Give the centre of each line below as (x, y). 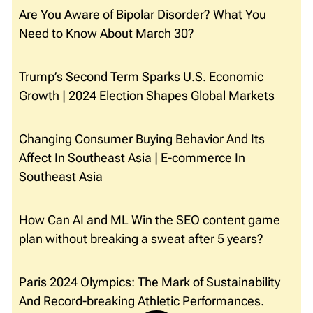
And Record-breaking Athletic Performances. (141, 301)
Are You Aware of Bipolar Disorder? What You (143, 15)
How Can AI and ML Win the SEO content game (150, 220)
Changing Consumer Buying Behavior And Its (142, 139)
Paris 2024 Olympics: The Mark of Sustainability (150, 282)
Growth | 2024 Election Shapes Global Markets (147, 96)
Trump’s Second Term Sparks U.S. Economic (141, 77)
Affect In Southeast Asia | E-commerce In (132, 158)
